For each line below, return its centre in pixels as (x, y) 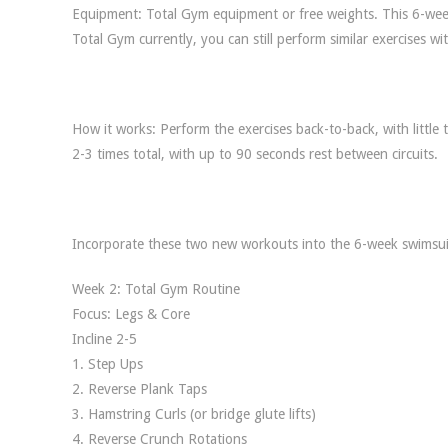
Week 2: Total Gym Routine (156, 289)
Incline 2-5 (104, 339)
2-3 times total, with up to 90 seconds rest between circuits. (255, 154)
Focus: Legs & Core (131, 314)
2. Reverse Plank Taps (139, 389)
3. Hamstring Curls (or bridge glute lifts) (194, 414)
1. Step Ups (107, 364)
